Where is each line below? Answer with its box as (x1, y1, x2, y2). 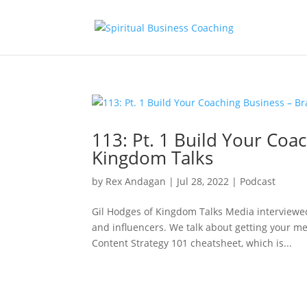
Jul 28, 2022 (177, 175, 230, 188)
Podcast (240, 175, 276, 188)
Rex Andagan (106, 175, 167, 188)
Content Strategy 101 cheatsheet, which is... (92, 236, 293, 249)
